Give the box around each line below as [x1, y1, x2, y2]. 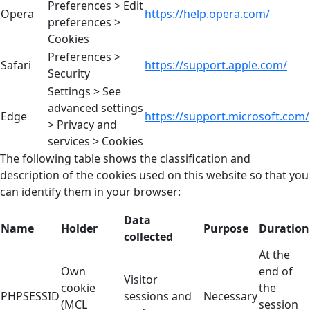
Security [48, 65, 90, 81]
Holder [61, 220, 98, 236]
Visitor [124, 271, 158, 287]
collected [124, 228, 173, 244]
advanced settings [48, 100, 143, 116]
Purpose [203, 220, 248, 236]
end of [259, 263, 293, 279]
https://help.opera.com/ [145, 6, 270, 21]
